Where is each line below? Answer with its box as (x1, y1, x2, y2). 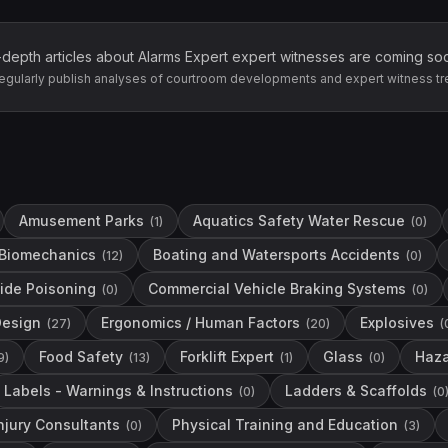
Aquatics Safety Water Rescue (193, 212, 405, 229)
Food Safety (39, 348, 123, 365)
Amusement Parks (19, 212, 144, 229)
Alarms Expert (138, 48, 228, 65)
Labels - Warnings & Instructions (4, 382, 233, 399)
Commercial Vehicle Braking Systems (148, 280, 406, 297)
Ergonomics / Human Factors (101, 314, 300, 331)
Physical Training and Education (172, 416, 398, 433)
